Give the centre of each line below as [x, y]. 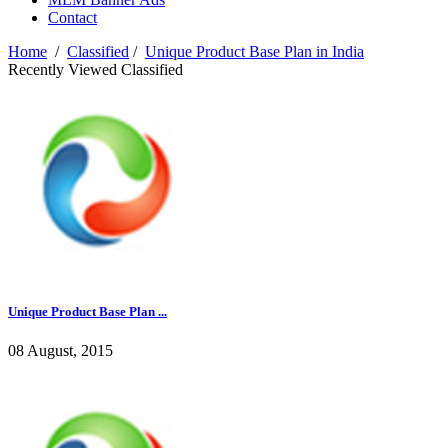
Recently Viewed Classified [95, 70]
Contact [72, 18]
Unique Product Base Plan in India [254, 52]
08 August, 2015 [60, 351]
